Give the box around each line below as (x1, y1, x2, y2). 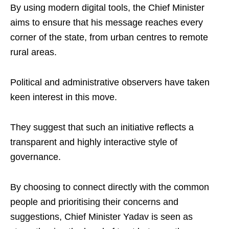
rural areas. (10, 47, 57, 57)
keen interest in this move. (10, 92, 117, 102)
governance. (10, 152, 61, 162)
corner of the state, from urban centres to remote (10, 32, 208, 42)
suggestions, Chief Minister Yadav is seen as (10, 212, 193, 222)
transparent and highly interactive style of (10, 137, 177, 147)
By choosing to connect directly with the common (10, 182, 209, 192)
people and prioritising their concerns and (10, 197, 178, 207)
